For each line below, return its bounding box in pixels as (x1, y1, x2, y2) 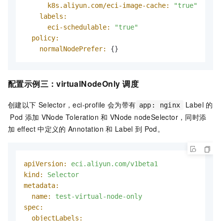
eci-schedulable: (47, 23, 110, 32)
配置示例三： (8, 78, 57, 90)
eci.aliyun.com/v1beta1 (71, 159, 158, 168)
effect (17, 123, 36, 134)
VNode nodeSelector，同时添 (110, 111, 207, 122)
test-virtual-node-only (55, 192, 142, 200)
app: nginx (139, 101, 181, 109)
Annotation (68, 123, 104, 134)
